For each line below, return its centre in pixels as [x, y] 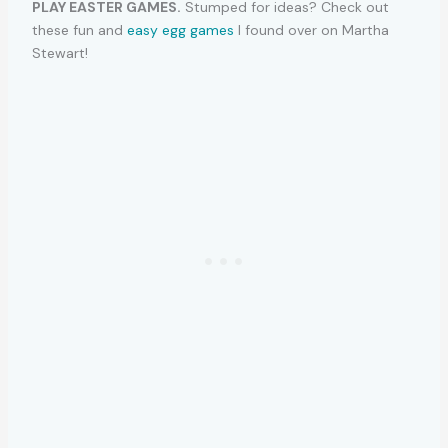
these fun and [79, 29]
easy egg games [180, 29]
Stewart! [59, 52]
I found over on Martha [311, 29]
